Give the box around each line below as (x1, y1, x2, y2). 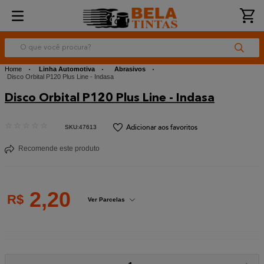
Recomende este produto (18, 144, 100, 153)
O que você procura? (4, 40, 91, 50)
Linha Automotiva (39, 65, 95, 72)
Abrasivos (114, 65, 146, 72)
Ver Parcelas (88, 196, 125, 203)
